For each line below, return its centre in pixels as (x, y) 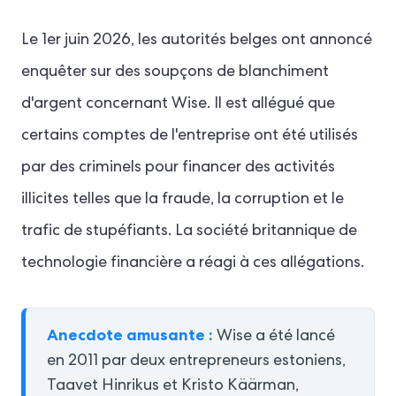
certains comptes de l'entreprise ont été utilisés (190, 136)
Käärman (261, 386)
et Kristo (193, 386)
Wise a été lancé (274, 337)
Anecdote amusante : (130, 335)
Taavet (74, 386)
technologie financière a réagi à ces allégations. (193, 263)
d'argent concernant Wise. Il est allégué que (178, 104)
